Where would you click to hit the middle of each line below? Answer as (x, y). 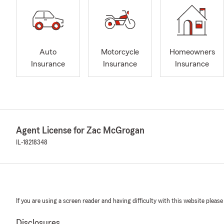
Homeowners (192, 52)
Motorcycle (120, 52)
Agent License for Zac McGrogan (80, 130)
